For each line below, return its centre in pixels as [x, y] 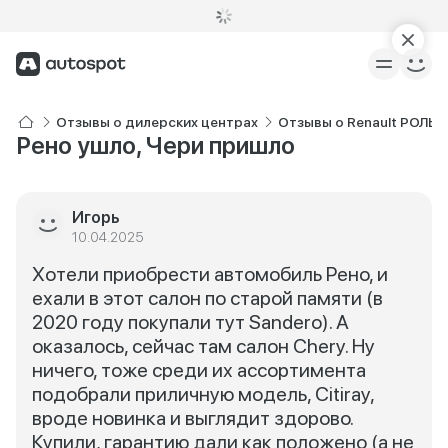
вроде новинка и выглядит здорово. [192, 418]
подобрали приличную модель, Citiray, [203, 394]
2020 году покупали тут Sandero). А [190, 322]
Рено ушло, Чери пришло [155, 145]
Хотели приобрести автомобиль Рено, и [210, 274]
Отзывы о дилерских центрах [157, 122]
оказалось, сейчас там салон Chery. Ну [203, 346]
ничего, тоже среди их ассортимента [199, 370]
